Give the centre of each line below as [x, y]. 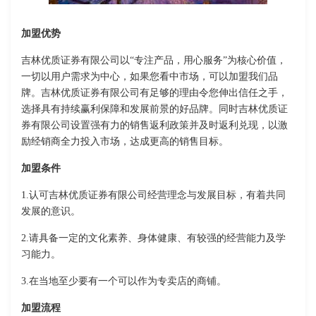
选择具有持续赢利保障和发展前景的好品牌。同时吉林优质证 [154, 109]
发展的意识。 [51, 212]
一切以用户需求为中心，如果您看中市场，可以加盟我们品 [150, 77]
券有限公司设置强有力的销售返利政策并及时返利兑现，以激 [154, 126]
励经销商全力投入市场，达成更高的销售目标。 [125, 142]
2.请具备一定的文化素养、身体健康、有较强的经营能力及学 [153, 238]
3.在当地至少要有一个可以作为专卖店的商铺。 [124, 281]
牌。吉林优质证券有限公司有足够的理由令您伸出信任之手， [154, 93]
